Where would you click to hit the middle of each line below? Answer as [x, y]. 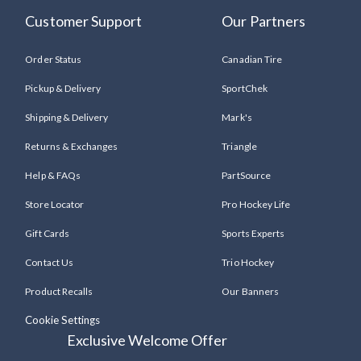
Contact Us [49, 262]
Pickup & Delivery [63, 88]
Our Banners [250, 291]
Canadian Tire [252, 59]
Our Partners [263, 21]
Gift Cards [47, 233]
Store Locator [54, 204]
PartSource [246, 175]
